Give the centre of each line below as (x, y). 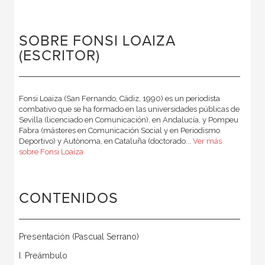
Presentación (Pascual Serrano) (79, 236)
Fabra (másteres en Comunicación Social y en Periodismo (119, 130)
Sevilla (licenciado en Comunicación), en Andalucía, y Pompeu (128, 119)
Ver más (207, 141)
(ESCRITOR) (59, 56)
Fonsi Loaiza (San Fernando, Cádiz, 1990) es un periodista (119, 98)
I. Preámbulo (44, 255)
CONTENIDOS (68, 198)
